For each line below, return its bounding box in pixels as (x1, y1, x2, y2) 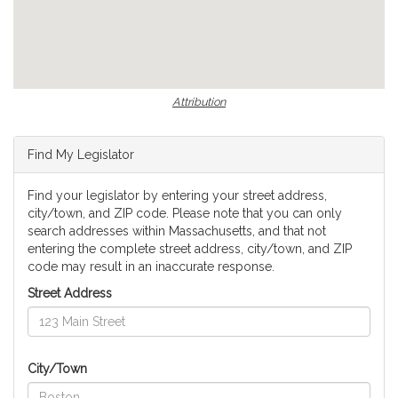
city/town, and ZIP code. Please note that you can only (28, 206, 342, 221)
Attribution (172, 95, 226, 109)
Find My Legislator (28, 147, 134, 163)
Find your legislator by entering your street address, (28, 188, 327, 203)
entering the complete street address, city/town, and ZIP (28, 242, 352, 257)
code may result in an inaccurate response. (28, 259, 275, 275)
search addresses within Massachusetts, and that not (28, 224, 326, 239)
